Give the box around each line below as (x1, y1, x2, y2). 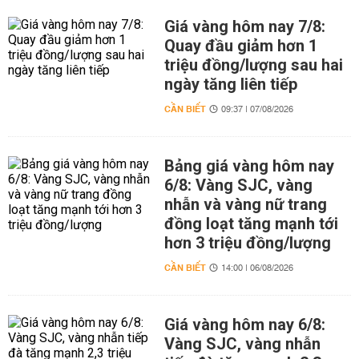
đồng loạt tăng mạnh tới (163, 214, 338, 233)
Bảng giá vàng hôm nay (163, 156, 334, 175)
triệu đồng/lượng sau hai (163, 55, 343, 75)
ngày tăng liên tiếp (163, 75, 297, 94)
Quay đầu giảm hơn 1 (163, 36, 317, 55)
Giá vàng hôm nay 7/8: (163, 17, 325, 36)
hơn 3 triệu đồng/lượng (163, 233, 331, 252)
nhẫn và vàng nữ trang (163, 195, 327, 214)
